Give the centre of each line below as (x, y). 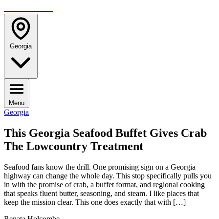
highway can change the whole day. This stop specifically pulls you (108, 175)
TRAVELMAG (29, 8)
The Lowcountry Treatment (74, 146)
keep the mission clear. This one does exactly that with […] (95, 202)
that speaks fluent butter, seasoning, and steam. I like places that (101, 193)
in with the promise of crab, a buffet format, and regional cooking (104, 184)
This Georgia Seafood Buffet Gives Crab (105, 133)
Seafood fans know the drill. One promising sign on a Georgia (100, 167)
